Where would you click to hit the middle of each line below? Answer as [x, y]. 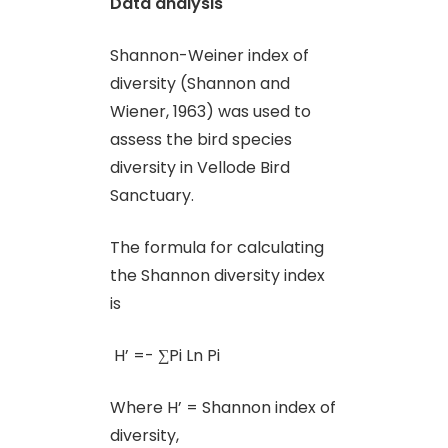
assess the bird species [201, 139]
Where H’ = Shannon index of [223, 407]
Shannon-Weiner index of [209, 55]
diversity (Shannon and [200, 83]
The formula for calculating [217, 247]
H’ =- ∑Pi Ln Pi [165, 355]
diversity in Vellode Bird [200, 167]
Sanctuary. [152, 195]
